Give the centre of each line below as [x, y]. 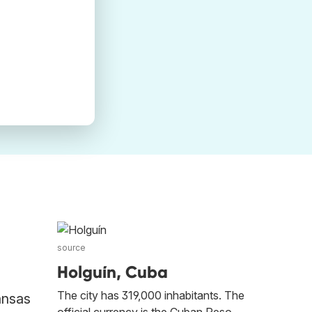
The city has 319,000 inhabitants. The [151, 296]
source [71, 248]
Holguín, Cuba [112, 272]
